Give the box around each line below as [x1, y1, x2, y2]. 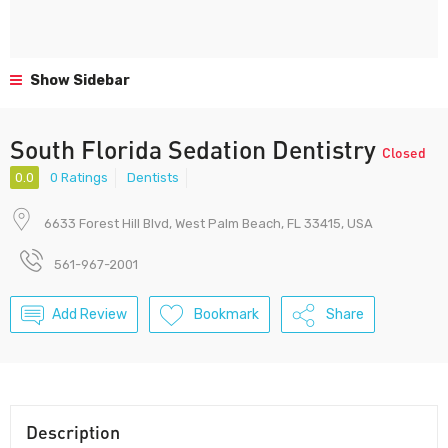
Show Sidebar [27, 72, 130, 89]
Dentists [127, 170, 179, 186]
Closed [382, 143, 426, 161]
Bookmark [194, 306, 259, 324]
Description [26, 421, 120, 444]
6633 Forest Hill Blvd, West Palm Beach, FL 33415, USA [44, 216, 373, 232]
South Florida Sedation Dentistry [10, 134, 382, 164]
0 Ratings [50, 170, 108, 186]
